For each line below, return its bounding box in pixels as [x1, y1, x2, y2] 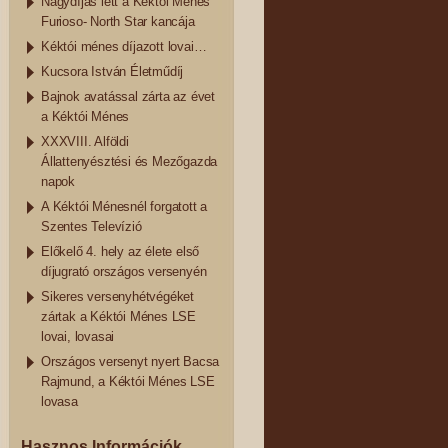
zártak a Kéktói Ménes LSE [41, 309, 197, 324]
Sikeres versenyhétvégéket [41, 289, 195, 304]
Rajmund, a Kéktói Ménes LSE [41, 374, 215, 389]
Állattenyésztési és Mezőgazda [41, 154, 218, 169]
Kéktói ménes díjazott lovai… [41, 39, 207, 54]
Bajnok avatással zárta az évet [41, 89, 216, 104]
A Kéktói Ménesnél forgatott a [41, 199, 208, 214]
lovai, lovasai [41, 329, 115, 344]
